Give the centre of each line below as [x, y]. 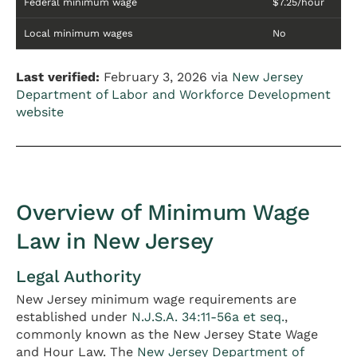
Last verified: [58, 77]
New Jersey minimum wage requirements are [156, 300]
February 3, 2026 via [166, 77]
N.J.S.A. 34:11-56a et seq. [208, 317]
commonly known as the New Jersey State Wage [167, 335]
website [40, 112]
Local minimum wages [78, 33]
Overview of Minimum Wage [163, 213]
